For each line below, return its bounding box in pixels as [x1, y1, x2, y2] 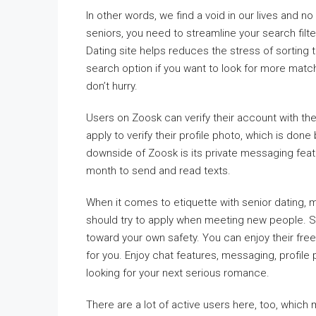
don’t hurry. [86, 80, 138, 92]
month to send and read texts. [86, 164, 231, 177]
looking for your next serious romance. [86, 267, 269, 279]
